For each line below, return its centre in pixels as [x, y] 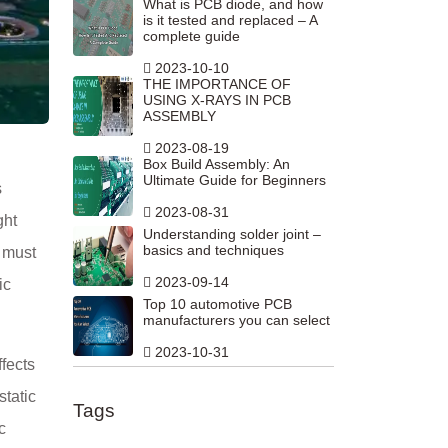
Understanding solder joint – [232, 234]
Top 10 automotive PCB [217, 304]
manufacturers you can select [236, 320]
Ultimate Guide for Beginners [234, 180]
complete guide [191, 36]
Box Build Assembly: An [216, 164]
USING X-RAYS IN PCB [217, 100]
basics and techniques [213, 250]
